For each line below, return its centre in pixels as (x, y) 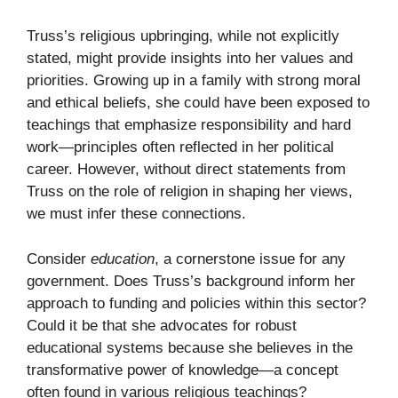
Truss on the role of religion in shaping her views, (190, 192)
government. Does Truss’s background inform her (191, 281)
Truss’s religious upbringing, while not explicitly (183, 36)
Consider (59, 259)
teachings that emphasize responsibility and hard (189, 125)
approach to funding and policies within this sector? (196, 303)
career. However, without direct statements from (186, 170)
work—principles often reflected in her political (180, 147)
